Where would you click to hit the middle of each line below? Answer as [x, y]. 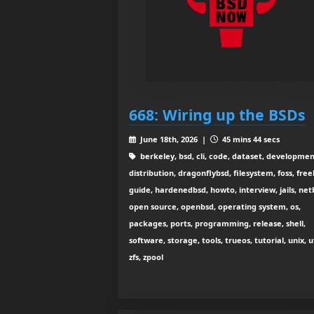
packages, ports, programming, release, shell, [217, 224]
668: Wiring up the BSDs [217, 115]
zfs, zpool [146, 257]
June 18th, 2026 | [174, 139]
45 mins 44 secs [250, 139]
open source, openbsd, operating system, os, [215, 207]
